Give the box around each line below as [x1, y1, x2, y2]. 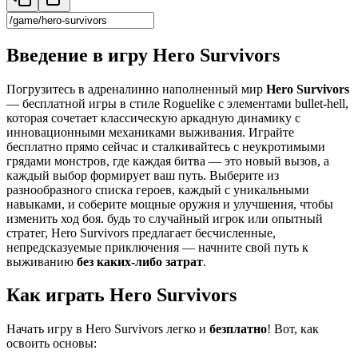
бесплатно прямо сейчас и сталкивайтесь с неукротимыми [6, 139, 325, 153]
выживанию [6, 254, 77, 268]
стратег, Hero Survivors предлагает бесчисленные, [6, 225, 276, 240]
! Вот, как [267, 322, 319, 336]
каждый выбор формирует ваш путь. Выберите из [6, 168, 279, 182]
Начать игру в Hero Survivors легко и [6, 322, 209, 336]
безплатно [209, 322, 267, 336]
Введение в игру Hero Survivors [6, 44, 280, 66]
